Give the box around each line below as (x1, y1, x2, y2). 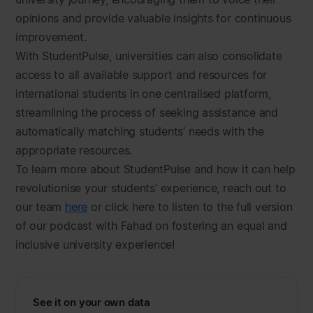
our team (15, 200, 66, 214)
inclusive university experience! (15, 238, 175, 252)
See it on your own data (33, 296, 150, 309)
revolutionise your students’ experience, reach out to (15, 181, 286, 195)
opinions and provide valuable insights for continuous (15, 11, 291, 25)
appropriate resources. (15, 143, 133, 157)
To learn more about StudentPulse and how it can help (15, 162, 296, 176)
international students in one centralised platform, (15, 87, 271, 101)
